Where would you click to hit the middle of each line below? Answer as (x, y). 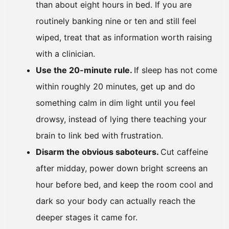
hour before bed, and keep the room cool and (124, 184)
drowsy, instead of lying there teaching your (121, 119)
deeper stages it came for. (87, 217)
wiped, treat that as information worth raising (124, 37)
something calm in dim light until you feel (116, 102)
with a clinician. (65, 53)
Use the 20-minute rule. (85, 70)
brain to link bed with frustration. (99, 135)
